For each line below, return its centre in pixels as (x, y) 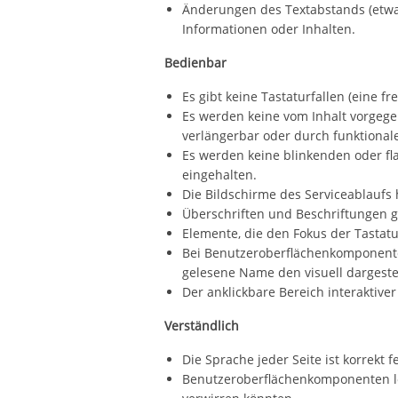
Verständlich (202, 326)
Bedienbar (196, 63)
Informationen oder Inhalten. (269, 29)
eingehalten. (220, 175)
